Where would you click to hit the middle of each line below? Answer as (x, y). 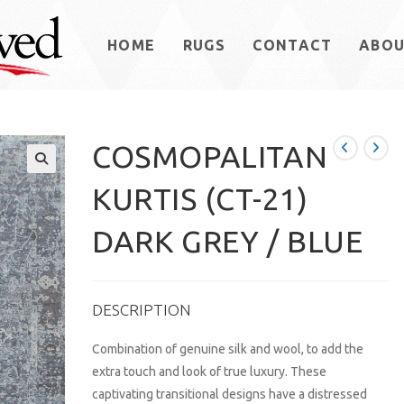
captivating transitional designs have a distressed (230, 394)
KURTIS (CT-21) (200, 198)
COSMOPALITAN (210, 156)
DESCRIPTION (142, 310)
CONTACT (293, 45)
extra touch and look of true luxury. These (210, 372)
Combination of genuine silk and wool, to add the (228, 349)
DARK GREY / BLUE (228, 241)
